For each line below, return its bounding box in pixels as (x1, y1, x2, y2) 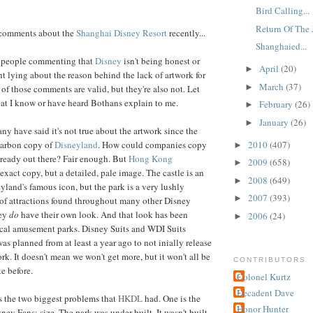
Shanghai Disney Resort (76, 26, 167, 39)
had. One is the (143, 291, 201, 305)
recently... (167, 26, 205, 39)
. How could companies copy (98, 138, 207, 151)
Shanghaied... (256, 40, 307, 53)
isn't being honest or (122, 54, 200, 67)
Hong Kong (129, 152, 173, 165)
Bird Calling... (256, 4, 310, 17)
